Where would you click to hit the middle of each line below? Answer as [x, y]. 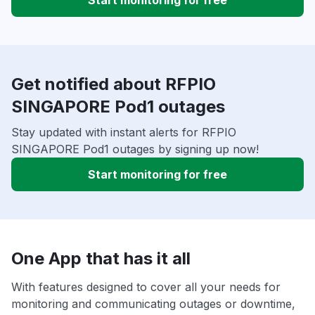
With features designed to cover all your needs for [146, 287]
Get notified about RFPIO [114, 84]
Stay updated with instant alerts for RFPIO [124, 133]
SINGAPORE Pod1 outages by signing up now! [135, 149]
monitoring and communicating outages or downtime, [153, 304]
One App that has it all [101, 259]
